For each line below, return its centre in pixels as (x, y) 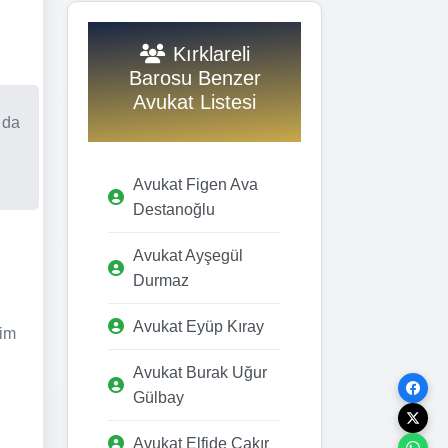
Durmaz (161, 280)
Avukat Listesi (194, 101)
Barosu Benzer (194, 77)
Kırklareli (211, 53)
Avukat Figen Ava (195, 184)
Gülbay (158, 397)
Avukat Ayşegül (188, 255)
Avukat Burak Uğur (200, 372)
